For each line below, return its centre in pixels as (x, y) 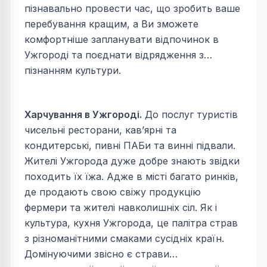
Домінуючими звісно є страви (97, 254)
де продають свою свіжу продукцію (113, 192)
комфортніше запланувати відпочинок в (122, 40)
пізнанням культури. (73, 71)
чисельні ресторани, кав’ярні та (100, 130)
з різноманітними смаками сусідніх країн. (124, 239)
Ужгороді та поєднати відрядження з (114, 55)
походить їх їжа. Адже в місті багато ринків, (131, 177)
